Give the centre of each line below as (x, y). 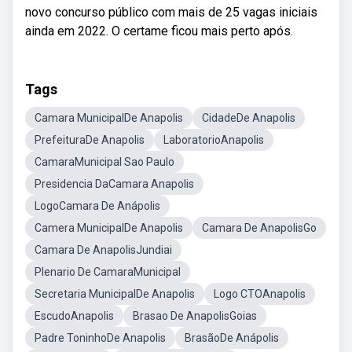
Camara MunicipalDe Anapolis (109, 118)
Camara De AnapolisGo (259, 228)
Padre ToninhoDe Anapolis (100, 338)
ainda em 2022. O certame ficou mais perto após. (159, 31)
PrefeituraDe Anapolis (90, 140)
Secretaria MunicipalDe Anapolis (115, 294)
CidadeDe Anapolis (249, 118)
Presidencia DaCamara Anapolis (114, 184)
